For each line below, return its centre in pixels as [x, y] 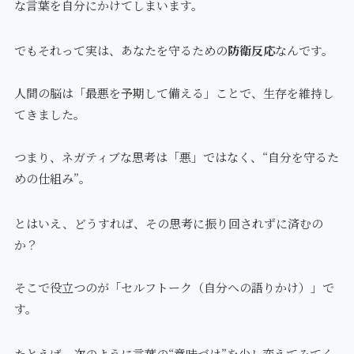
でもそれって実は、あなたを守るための [121, 51]
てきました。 [49, 115]
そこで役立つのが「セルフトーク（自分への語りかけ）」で [174, 288]
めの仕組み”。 [52, 179]
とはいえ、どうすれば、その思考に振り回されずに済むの [168, 224]
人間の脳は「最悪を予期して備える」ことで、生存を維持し [174, 93]
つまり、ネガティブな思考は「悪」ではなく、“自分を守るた [176, 157]
